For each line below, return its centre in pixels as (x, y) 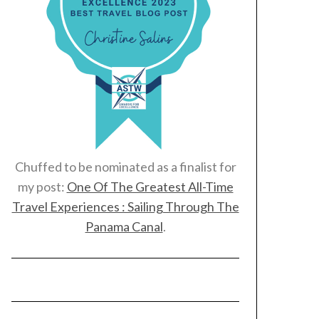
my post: (42, 187)
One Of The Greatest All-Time (150, 187)
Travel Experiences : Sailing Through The (125, 206)
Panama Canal (124, 226)
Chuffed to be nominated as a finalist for (125, 167)
